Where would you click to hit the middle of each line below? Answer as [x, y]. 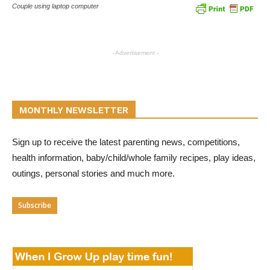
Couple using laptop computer [55, 6]
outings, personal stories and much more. [93, 174]
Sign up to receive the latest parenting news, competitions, [126, 142]
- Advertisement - [135, 53]
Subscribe [35, 206]
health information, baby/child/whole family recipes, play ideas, [134, 158]
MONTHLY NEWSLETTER [74, 111]
